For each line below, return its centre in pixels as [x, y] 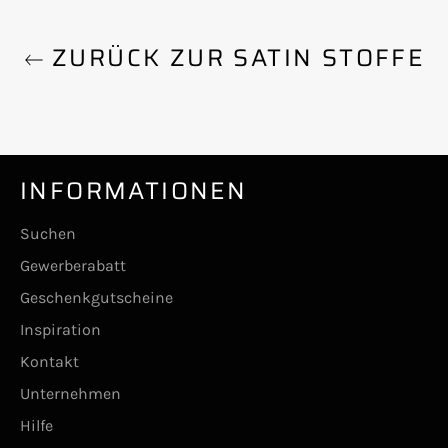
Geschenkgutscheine [96, 297]
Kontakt [49, 361]
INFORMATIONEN [134, 190]
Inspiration [60, 329]
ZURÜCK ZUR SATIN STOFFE [234, 57]
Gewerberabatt [73, 265]
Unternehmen [70, 393]
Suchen [48, 233]
